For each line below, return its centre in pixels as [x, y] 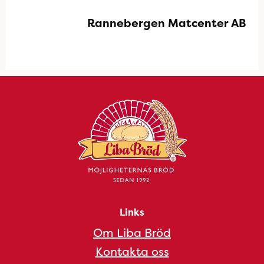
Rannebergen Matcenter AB [167, 23]
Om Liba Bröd [132, 232]
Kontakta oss [132, 251]
